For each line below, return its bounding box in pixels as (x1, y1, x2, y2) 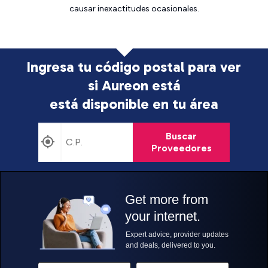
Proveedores (151, 142, 212, 154)
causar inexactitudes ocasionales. (69, 4, 199, 14)
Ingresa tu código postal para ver (27, 58, 241, 75)
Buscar (166, 130, 197, 142)
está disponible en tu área (50, 95, 218, 112)
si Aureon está (87, 77, 181, 94)
